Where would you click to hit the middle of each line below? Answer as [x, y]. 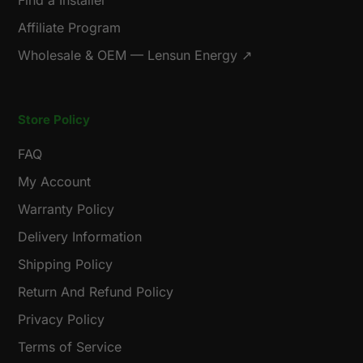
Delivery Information [80, 236]
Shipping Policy [65, 264]
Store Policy [54, 120]
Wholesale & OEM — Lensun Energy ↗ [135, 56]
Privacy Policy [61, 319]
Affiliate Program [69, 28]
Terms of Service [70, 346]
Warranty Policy [66, 209]
